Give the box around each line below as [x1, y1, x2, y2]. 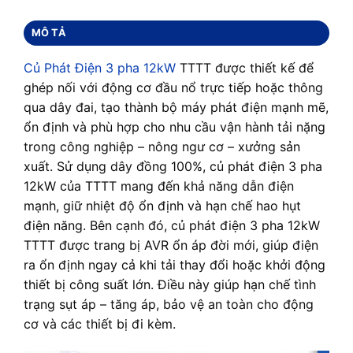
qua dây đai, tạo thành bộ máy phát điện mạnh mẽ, [24, 98, 329, 115]
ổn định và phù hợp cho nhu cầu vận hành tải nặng [24, 118, 325, 135]
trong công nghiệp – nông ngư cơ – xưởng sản [24, 138, 300, 154]
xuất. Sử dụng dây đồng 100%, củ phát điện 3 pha [24, 158, 322, 174]
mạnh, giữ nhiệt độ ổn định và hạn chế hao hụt [24, 197, 301, 214]
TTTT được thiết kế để [176, 59, 314, 76]
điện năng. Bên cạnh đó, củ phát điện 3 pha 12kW [24, 217, 320, 233]
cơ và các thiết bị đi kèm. [24, 315, 176, 332]
